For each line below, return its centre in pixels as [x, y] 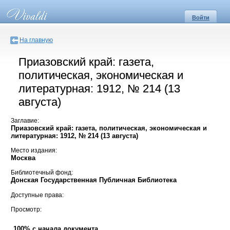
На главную [36, 40]
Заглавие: [25, 120]
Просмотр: [26, 210]
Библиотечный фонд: [42, 173]
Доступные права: [37, 195]
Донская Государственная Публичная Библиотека [94, 180]
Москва [23, 158]
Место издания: [34, 151]
